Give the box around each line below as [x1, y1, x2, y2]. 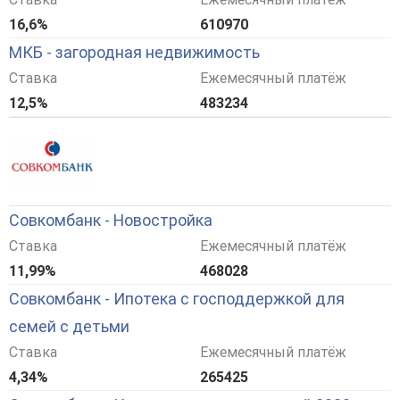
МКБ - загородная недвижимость [9, 43, 260, 62]
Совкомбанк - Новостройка [9, 211, 212, 230]
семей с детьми [9, 317, 129, 337]
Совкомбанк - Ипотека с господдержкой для [9, 289, 345, 309]
